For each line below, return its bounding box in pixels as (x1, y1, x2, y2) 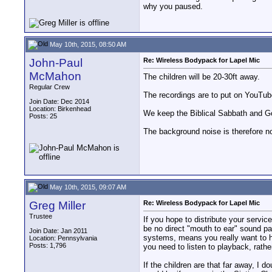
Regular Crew (29, 83, 70, 90)
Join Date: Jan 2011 (29, 227, 87, 234)
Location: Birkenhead (29, 105, 91, 112)
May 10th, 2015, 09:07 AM (48, 183, 126, 191)
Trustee (29, 212, 52, 220)
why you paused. (143, 2, 203, 12)
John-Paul (29, 56, 83, 69)
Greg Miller (29, 199, 86, 212)
